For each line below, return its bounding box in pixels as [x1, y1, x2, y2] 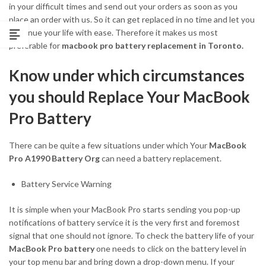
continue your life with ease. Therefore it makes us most [9, 27, 218, 37]
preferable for [9, 40, 62, 50]
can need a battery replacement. [100, 153, 221, 164]
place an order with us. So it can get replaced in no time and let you [9, 14, 255, 24]
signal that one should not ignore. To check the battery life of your [9, 230, 254, 241]
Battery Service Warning [21, 179, 112, 189]
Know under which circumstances [9, 65, 245, 85]
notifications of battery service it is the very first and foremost [9, 217, 240, 228]
